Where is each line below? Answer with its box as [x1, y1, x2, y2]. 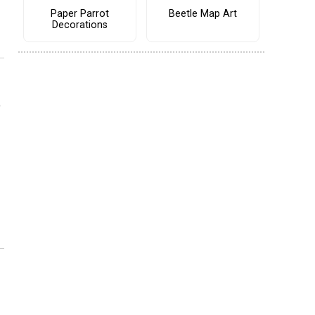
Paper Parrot [51, 8, 109, 20]
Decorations [52, 19, 108, 32]
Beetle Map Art [169, 8, 237, 20]
